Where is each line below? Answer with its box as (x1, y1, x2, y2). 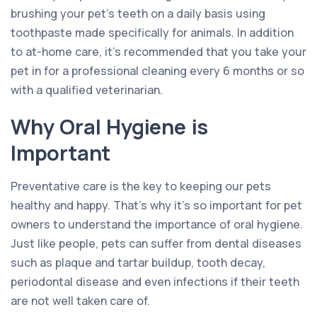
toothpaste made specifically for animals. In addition (11, 24, 294, 40)
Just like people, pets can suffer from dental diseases (11, 235, 301, 251)
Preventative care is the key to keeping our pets (11, 178, 271, 194)
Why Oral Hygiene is (11, 112, 209, 141)
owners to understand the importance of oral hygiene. (11, 216, 303, 232)
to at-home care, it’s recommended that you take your (11, 43, 306, 59)
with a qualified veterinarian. (11, 81, 163, 98)
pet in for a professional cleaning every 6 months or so (11, 62, 304, 79)
